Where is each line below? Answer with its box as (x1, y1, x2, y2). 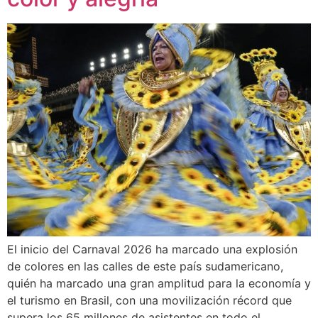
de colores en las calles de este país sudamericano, (7, 258, 283, 273)
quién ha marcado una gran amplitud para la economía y (7, 275, 311, 290)
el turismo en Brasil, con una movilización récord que (7, 292, 292, 307)
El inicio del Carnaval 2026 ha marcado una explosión (7, 241, 297, 256)
